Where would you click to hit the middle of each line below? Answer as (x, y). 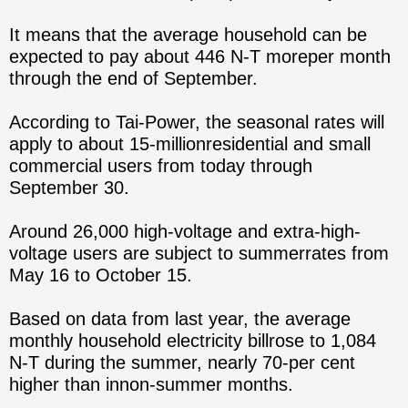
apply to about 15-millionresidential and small (190, 144)
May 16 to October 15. (101, 275)
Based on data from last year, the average (180, 319)
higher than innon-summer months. (151, 385)
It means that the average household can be (188, 35)
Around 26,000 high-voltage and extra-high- (185, 232)
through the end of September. (133, 79)
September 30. (69, 188)
